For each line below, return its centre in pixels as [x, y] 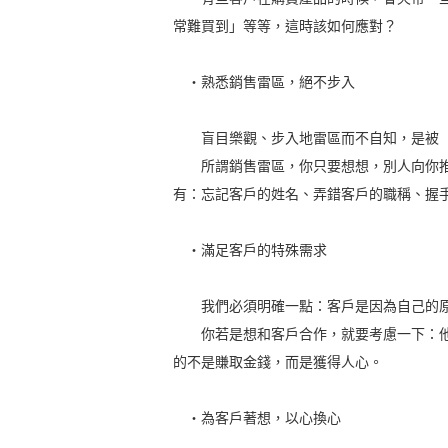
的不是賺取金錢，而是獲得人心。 [278, 362]
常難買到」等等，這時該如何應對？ [285, 26]
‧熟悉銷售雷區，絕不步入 [264, 82]
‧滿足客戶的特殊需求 [250, 250]
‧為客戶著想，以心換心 [257, 418]
